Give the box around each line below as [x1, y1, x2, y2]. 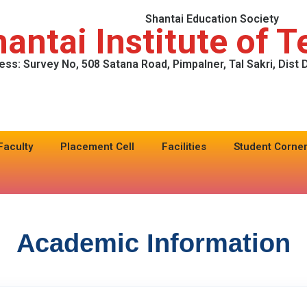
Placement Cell [60, 140, 134, 153]
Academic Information [16, 229, 291, 258]
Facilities [162, 140, 206, 153]
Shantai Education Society [145, 12, 279, 25]
